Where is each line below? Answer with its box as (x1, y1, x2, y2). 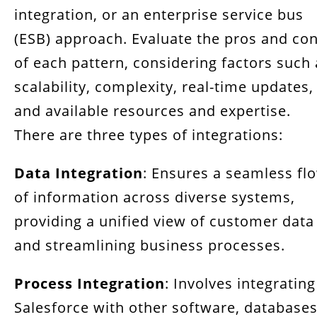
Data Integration (14, 163, 143, 183)
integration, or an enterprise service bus (14, 5, 304, 24)
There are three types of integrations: (14, 125, 283, 144)
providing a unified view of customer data (14, 212, 314, 231)
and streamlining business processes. (14, 236, 285, 255)
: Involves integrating (165, 274, 316, 293)
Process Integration (14, 274, 165, 293)
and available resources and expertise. (14, 101, 291, 120)
